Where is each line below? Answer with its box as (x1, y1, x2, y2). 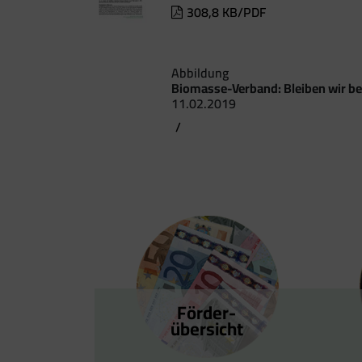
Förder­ (177, 295, 237, 330)
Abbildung (171, 60, 229, 85)
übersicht (170, 311, 243, 346)
